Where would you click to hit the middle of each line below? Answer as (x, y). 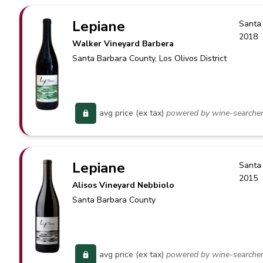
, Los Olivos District (191, 58)
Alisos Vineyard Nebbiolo (124, 185)
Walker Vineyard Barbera (123, 44)
